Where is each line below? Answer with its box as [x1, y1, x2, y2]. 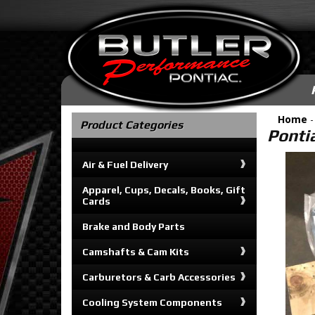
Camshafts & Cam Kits [82, 246, 189, 257]
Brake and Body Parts [82, 221, 185, 232]
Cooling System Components [82, 297, 222, 308]
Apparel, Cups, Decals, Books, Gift [82, 184, 245, 195]
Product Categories [80, 118, 183, 131]
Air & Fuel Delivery [82, 159, 168, 170]
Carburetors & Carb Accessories [82, 271, 236, 283]
